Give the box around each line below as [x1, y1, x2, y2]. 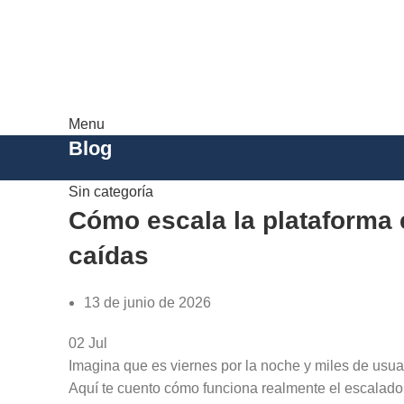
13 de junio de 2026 [84, 295, 211, 310]
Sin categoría [69, 184, 153, 199]
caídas [69, 242, 149, 270]
